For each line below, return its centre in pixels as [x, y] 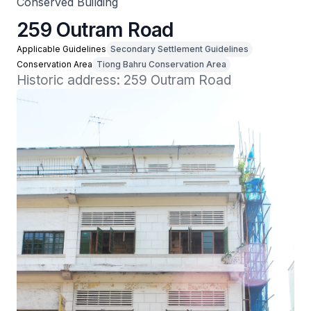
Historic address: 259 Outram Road [124, 80]
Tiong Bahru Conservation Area [161, 64]
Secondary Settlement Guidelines [179, 49]
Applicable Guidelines [61, 49]
